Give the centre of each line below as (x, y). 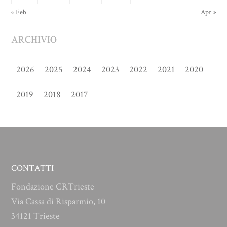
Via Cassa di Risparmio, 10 (59, 201)
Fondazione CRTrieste (53, 186)
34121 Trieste (36, 216)
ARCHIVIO (34, 40)
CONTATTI (33, 168)
